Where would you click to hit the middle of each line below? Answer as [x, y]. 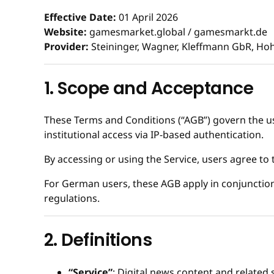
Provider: [66, 46]
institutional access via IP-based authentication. [154, 135]
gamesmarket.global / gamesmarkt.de [177, 31]
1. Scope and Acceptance [149, 88]
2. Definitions [98, 240]
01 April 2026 [147, 17]
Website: [65, 31]
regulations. [72, 198]
